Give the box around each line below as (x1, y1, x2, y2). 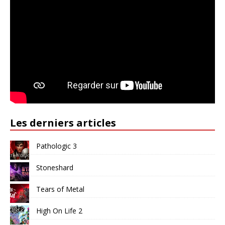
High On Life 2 (36, 206, 82, 216)
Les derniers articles (10, 116, 116, 130)
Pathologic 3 (36, 141, 77, 151)
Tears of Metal (36, 184, 84, 194)
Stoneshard (36, 163, 73, 173)
